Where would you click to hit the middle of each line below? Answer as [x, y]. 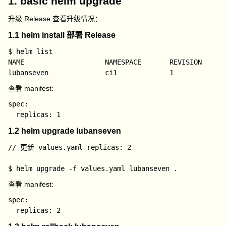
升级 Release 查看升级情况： [55, 19]
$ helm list [31, 51]
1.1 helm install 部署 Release [62, 35]
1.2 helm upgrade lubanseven [65, 131]
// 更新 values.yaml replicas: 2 [70, 147]
